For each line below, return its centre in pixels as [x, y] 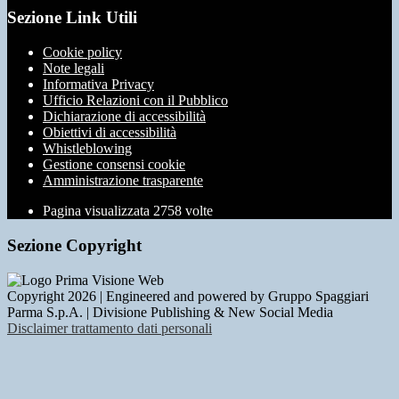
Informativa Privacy [98, 85]
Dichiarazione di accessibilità [124, 117]
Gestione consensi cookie [114, 165]
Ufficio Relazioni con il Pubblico [135, 101]
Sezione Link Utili [72, 18]
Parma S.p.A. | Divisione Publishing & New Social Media [170, 312]
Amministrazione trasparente [123, 181]
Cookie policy [82, 53]
